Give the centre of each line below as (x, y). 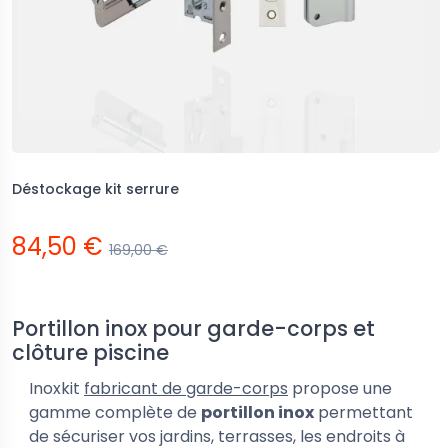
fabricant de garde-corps (186, 388)
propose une (340, 388)
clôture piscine (90, 352)
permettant (363, 412)
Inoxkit (56, 388)
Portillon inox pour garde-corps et (193, 328)
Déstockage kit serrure (95, 189)
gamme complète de (115, 412)
